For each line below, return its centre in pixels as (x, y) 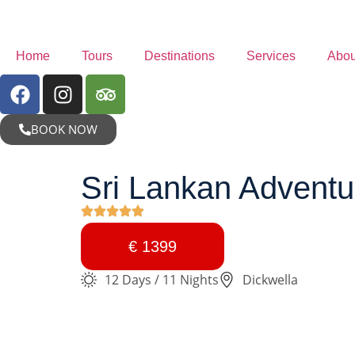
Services (271, 56)
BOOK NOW (64, 129)
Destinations (179, 56)
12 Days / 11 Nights (162, 280)
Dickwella (270, 280)
